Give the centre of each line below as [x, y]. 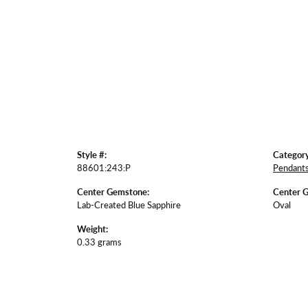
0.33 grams [99, 242]
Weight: [92, 229]
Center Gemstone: [113, 192]
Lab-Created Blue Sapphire [129, 205]
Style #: [92, 155]
